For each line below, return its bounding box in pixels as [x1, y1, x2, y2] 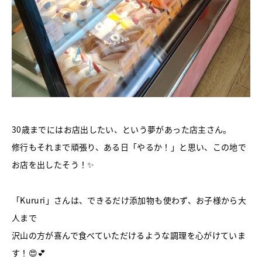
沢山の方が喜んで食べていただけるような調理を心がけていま [12, 229, 246, 241]
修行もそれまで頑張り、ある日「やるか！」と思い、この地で [12, 140, 247, 153]
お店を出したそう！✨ [12, 158, 95, 170]
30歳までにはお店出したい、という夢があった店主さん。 [12, 123, 232, 135]
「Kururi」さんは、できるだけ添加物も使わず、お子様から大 [12, 194, 247, 206]
